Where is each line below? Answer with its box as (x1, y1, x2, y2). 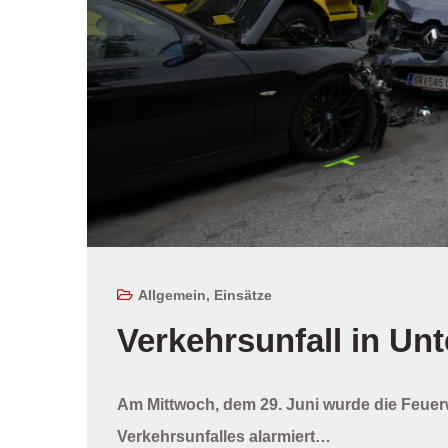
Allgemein (138, 286, 206, 303)
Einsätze (214, 286, 272, 303)
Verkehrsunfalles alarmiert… (117, 427, 331, 445)
